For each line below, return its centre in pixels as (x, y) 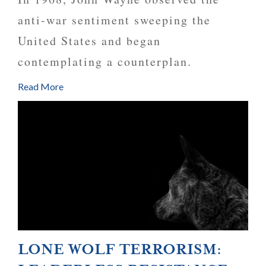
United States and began (89, 40)
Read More (41, 86)
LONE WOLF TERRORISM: (120, 250)
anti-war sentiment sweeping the (114, 20)
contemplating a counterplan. (107, 61)
